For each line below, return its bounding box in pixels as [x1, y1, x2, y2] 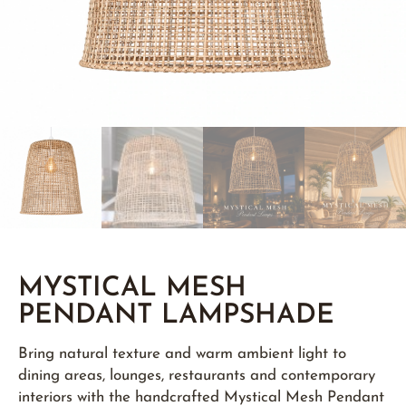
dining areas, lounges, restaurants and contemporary [18, 368, 375, 383]
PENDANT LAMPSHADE [18, 302, 334, 330]
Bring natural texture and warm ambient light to [18, 346, 346, 362]
